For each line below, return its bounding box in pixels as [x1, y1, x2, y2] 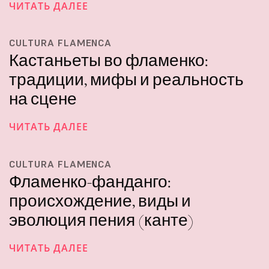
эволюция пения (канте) [9, 209, 194, 231]
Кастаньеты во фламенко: [9, 50, 208, 71]
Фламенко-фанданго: [9, 171, 171, 192]
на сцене [9, 88, 77, 110]
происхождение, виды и [9, 190, 191, 211]
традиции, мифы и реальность [9, 69, 244, 91]
